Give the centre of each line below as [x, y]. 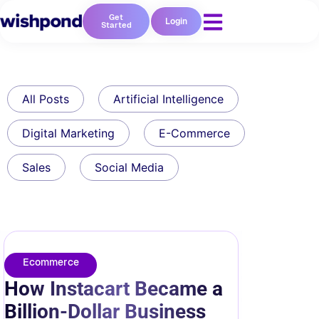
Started [116, 25]
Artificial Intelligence [168, 99]
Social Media [129, 167]
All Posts [46, 99]
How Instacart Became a [114, 289]
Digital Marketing [68, 133]
